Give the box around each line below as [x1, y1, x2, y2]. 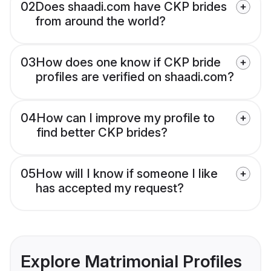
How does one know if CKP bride [36, 55, 221, 70]
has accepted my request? [36, 181, 184, 196]
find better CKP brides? [36, 125, 168, 140]
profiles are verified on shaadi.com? [36, 70, 234, 85]
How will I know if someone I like [36, 166, 218, 181]
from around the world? [35, 14, 166, 29]
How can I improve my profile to [36, 111, 215, 126]
